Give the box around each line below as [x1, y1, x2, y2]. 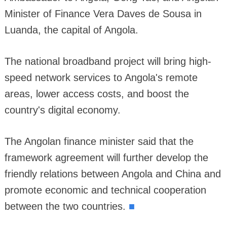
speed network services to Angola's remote [4, 71, 198, 83]
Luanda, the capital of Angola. [4, 24, 138, 35]
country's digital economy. [4, 104, 121, 116]
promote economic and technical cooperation [4, 184, 206, 196]
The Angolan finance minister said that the [4, 135, 194, 147]
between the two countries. [4, 200, 129, 212]
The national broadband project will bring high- [4, 55, 211, 67]
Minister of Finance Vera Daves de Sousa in [4, 8, 202, 19]
